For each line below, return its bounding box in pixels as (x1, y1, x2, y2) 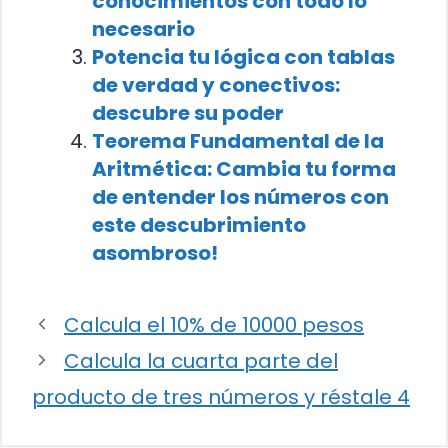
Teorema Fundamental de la (92, 126, 384, 155)
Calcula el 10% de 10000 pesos (64, 310, 364, 339)
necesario (92, 14, 195, 43)
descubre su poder (92, 98, 284, 127)
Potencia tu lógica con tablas (92, 42, 395, 71)
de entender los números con (92, 182, 389, 211)
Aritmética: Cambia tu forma (92, 154, 396, 183)
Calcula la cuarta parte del (64, 346, 338, 375)
